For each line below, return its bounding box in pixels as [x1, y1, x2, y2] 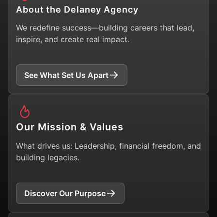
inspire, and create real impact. [16, 34, 129, 44]
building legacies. [16, 152, 79, 162]
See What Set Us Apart [24, 70, 108, 80]
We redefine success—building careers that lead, [16, 22, 194, 32]
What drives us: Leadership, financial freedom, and [16, 140, 201, 151]
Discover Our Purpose [24, 188, 106, 198]
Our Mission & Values [16, 121, 124, 133]
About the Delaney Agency [16, 4, 139, 15]
